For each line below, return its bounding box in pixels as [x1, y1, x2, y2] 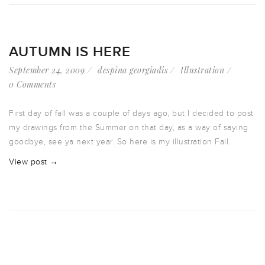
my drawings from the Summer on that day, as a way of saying [9, 122, 248, 133]
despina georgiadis [98, 64, 167, 76]
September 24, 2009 [9, 64, 85, 76]
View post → [9, 157, 59, 167]
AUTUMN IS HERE [9, 43, 131, 61]
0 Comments [9, 79, 56, 91]
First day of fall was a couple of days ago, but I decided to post [9, 108, 254, 119]
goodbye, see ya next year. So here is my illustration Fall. [9, 137, 231, 147]
